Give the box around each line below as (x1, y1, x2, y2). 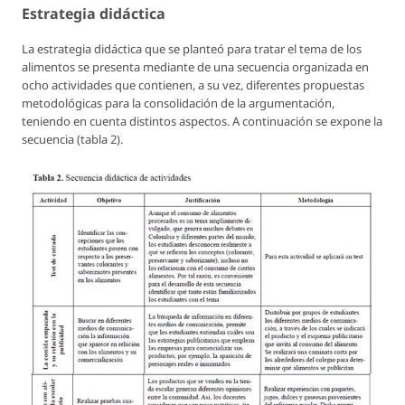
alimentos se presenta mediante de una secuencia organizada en (22, 59, 369, 76)
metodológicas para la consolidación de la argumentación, (22, 95, 334, 112)
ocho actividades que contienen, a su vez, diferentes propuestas (22, 77, 364, 94)
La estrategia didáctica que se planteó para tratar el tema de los (22, 41, 362, 58)
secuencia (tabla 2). (22, 131, 123, 148)
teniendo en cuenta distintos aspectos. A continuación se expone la (22, 113, 382, 130)
